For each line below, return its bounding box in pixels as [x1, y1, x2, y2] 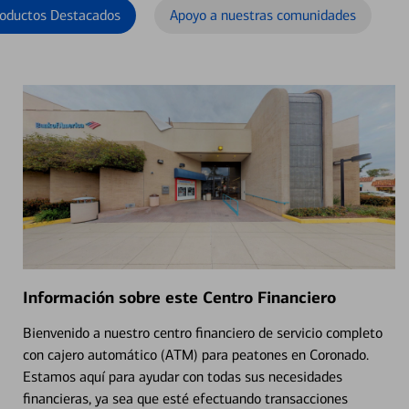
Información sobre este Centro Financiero [22, 287, 336, 308]
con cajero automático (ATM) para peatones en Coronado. [22, 345, 369, 363]
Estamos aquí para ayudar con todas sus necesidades [22, 367, 342, 385]
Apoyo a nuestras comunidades [170, 6, 356, 24]
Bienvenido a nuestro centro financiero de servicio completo [22, 323, 383, 341]
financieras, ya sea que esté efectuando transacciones [22, 389, 348, 407]
